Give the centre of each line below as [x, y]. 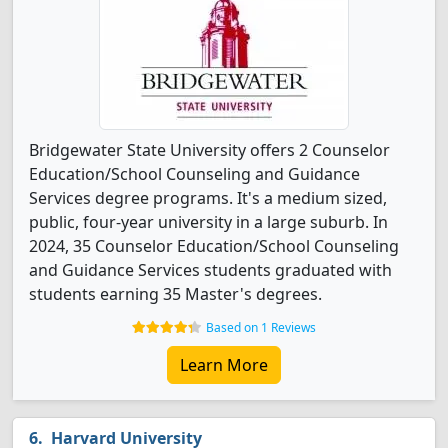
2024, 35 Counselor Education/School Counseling [214, 246]
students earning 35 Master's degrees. [175, 294]
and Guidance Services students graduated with [210, 270]
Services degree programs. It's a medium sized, [208, 198]
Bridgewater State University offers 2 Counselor [209, 150]
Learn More [224, 365]
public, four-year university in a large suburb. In [208, 222]
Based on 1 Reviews [261, 327]
